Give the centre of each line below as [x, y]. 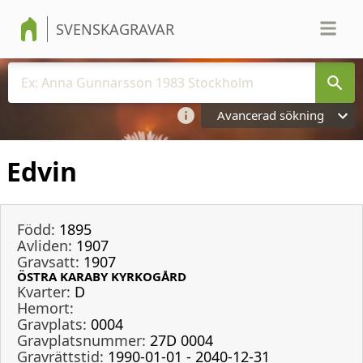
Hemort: [45, 307]
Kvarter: [44, 291]
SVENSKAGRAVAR [115, 29]
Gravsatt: [48, 261]
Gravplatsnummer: [81, 340]
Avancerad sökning [271, 115]
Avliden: [45, 245]
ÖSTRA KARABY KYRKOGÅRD [102, 276]
